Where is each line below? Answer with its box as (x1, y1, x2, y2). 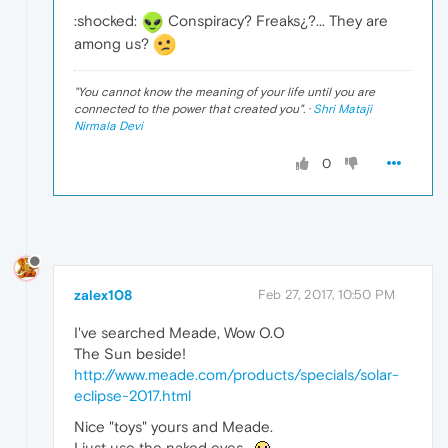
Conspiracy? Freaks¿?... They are (164, 11, 388, 29)
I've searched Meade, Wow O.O (74, 324, 285, 342)
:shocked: (74, 11, 141, 29)
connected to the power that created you (74, 102, 299, 117)
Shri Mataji (313, 102, 372, 117)
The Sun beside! (74, 345, 186, 363)
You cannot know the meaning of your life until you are (78, 85, 375, 100)
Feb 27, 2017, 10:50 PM (258, 287, 395, 303)
